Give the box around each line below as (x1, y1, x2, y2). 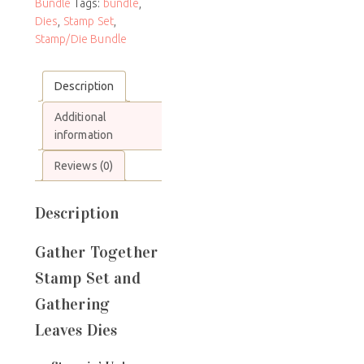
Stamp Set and (34, 267, 141, 288)
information (54, 128, 114, 142)
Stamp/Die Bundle (34, 32, 128, 46)
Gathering (34, 293, 110, 314)
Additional (54, 110, 107, 124)
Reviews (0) (54, 159, 114, 173)
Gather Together (34, 241, 158, 262)
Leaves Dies (34, 319, 118, 340)
